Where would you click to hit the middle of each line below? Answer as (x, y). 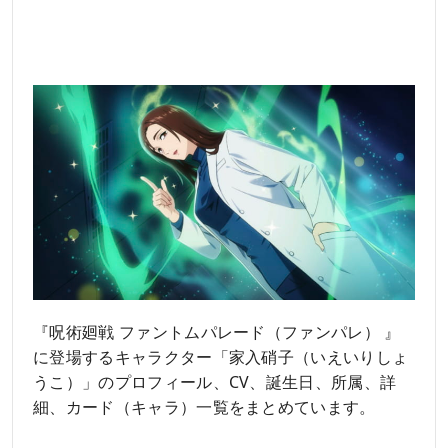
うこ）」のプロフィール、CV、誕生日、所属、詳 (215, 381)
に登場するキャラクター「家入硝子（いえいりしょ (221, 356)
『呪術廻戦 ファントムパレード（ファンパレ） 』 (217, 331)
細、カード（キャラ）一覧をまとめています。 (204, 406)
